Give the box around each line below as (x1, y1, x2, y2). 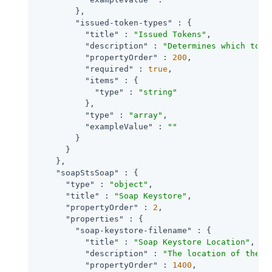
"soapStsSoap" (56, 168, 119, 177)
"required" (85, 64, 134, 73)
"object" (109, 179, 148, 189)
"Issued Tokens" (134, 29, 206, 39)
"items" (85, 75, 119, 85)
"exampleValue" (85, 121, 153, 131)
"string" (138, 87, 177, 97)
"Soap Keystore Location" (134, 237, 250, 246)
